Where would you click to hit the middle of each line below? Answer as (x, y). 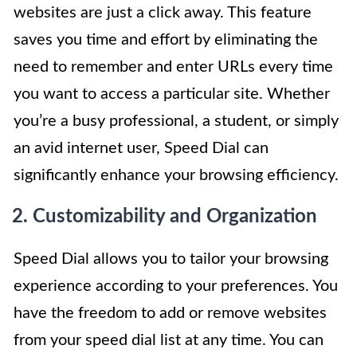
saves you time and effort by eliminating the (166, 40)
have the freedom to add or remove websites (170, 314)
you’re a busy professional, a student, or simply (176, 122)
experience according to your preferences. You (176, 286)
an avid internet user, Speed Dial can (141, 149)
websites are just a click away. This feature (163, 13)
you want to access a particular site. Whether (172, 94)
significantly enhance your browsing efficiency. (176, 176)
